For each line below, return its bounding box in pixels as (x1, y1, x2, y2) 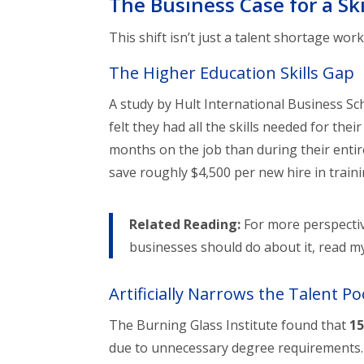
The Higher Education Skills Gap (109, 62, 355, 84)
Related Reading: (129, 215, 241, 234)
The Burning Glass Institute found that (109, 316, 350, 335)
